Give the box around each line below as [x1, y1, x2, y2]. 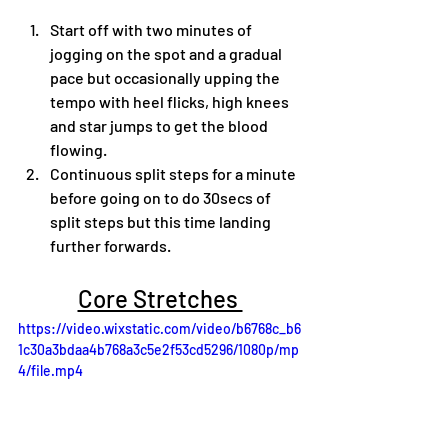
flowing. [50, 139, 107, 159]
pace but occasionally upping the [50, 67, 283, 87]
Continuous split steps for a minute [50, 163, 299, 183]
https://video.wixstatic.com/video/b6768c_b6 [18, 319, 301, 337]
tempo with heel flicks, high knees [50, 91, 292, 111]
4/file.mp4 [18, 361, 83, 379]
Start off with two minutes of [50, 19, 255, 39]
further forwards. [50, 235, 171, 255]
